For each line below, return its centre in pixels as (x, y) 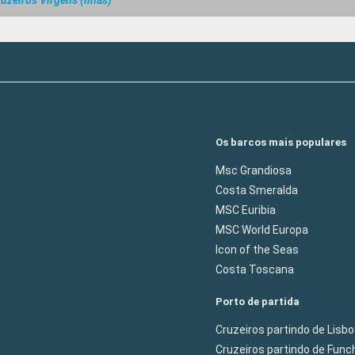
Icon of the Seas (257, 250)
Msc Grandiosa (254, 170)
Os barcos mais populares (281, 142)
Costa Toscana (255, 269)
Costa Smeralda (257, 190)
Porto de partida (258, 302)
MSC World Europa (262, 230)
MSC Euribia (246, 210)
